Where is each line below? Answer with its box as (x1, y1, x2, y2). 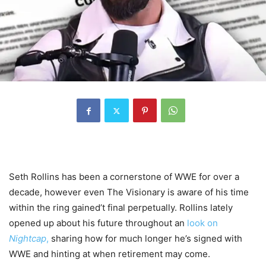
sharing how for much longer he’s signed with (51, 233, 242, 245)
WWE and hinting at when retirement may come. (9, 248, 210, 260)
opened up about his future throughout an (9, 217, 185, 229)
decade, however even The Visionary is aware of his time (9, 186, 249, 198)
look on (185, 217, 218, 229)
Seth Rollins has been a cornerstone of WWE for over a (9, 171, 239, 183)
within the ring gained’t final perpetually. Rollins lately (9, 202, 233, 214)
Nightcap (9, 233, 46, 245)
